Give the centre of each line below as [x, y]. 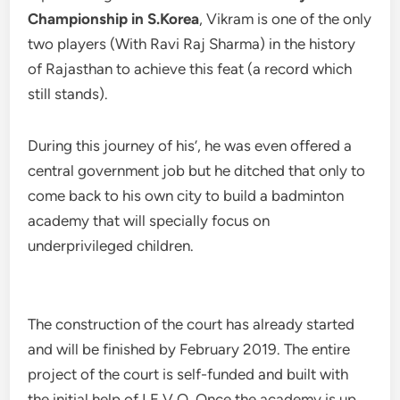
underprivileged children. [111, 246]
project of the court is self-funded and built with [188, 374]
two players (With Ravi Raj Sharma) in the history [192, 44]
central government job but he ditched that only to [197, 171]
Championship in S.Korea [114, 19]
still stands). [68, 94]
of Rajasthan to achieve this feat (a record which [190, 69]
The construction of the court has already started [192, 324]
